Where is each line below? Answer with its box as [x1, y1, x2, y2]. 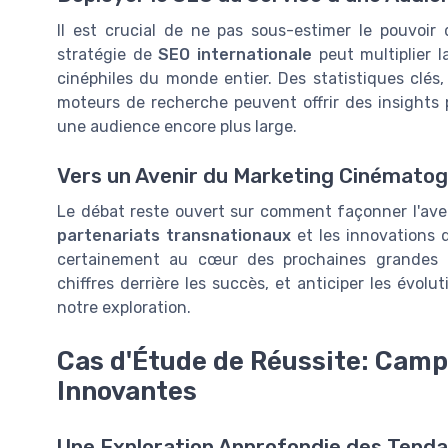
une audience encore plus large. [57, 117, 297, 137]
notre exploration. [57, 297, 191, 317]
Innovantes [57, 375, 197, 406]
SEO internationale [158, 45, 313, 65]
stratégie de [57, 45, 159, 65]
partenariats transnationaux [57, 225, 292, 245]
